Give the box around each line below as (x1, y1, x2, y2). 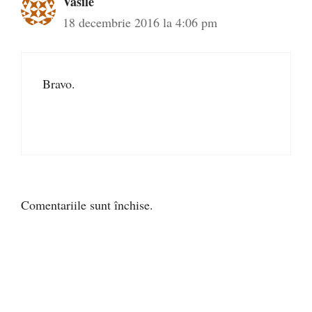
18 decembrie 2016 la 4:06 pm (63, 14, 217, 31)
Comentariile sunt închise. (21, 196, 153, 213)
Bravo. (42, 75, 75, 92)
